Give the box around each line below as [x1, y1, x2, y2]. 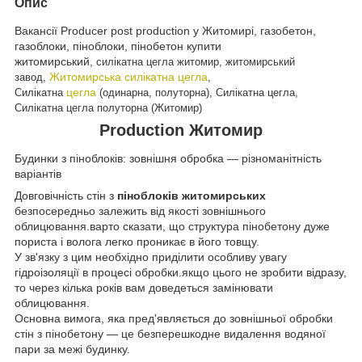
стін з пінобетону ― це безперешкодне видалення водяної [15, 327, 326, 341]
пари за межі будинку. [15, 343, 130, 356]
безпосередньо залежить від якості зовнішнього [15, 204, 266, 218]
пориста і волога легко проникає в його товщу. [15, 235, 259, 249]
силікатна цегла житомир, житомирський [96, 55, 295, 68]
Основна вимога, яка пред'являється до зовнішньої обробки [15, 312, 333, 326]
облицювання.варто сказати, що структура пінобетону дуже [15, 220, 330, 234]
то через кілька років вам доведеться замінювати [15, 281, 273, 295]
